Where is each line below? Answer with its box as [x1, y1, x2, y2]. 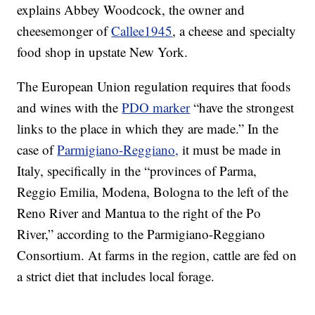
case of [17, 141, 58, 159]
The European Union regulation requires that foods [17, 77, 291, 96]
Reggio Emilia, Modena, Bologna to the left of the [17, 183, 289, 201]
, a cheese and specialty [172, 22, 297, 40]
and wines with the [17, 98, 122, 117]
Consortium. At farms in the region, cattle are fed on [17, 246, 297, 264]
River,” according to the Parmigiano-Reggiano [17, 225, 266, 243]
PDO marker [122, 98, 191, 117]
